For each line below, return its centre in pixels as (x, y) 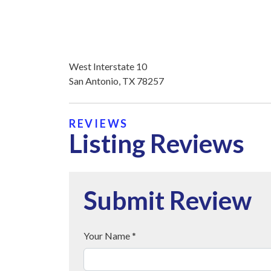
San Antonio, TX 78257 (116, 81)
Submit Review (168, 201)
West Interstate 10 (108, 67)
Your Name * (110, 236)
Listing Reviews (157, 144)
